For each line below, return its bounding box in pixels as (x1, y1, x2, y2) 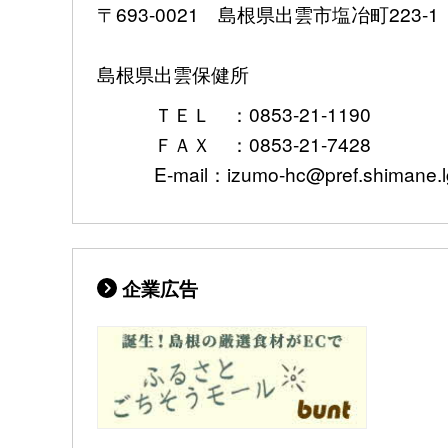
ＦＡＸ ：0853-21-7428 (97, 130, 371, 158)
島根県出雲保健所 (97, 60, 249, 88)
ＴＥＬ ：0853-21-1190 (97, 100, 371, 128)
